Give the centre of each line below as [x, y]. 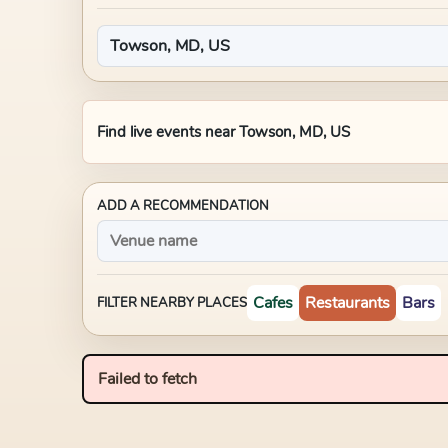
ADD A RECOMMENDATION [183, 206]
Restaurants [347, 303]
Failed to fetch [147, 379]
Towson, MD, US [294, 132]
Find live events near [168, 132]
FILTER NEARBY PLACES [172, 303]
